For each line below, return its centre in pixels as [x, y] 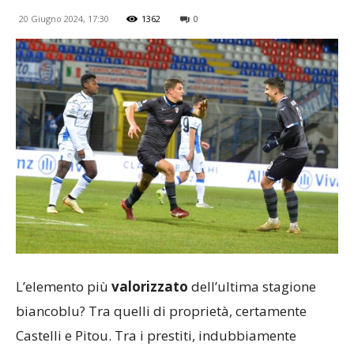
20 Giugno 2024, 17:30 [64, 19]
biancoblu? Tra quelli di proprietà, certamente [161, 311]
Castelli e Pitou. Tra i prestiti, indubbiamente [156, 335]
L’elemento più [64, 286]
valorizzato [150, 286]
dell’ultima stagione [252, 286]
